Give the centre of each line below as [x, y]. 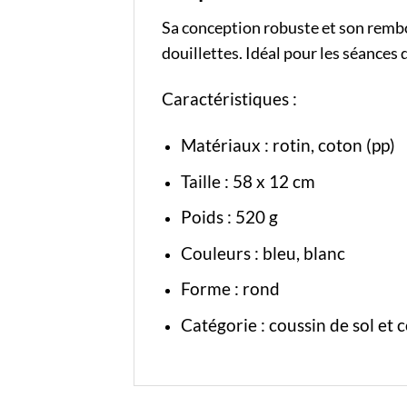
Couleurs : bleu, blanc [263, 253]
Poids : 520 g [229, 217]
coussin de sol [321, 325]
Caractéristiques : [231, 99]
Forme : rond [230, 289]
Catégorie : [224, 325]
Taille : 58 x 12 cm [248, 181]
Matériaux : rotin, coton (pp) [288, 145]
